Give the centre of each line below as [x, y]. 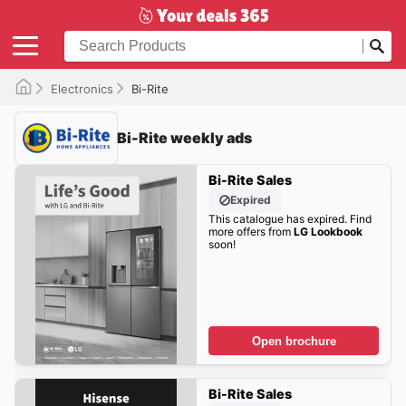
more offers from [251, 232]
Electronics [82, 88]
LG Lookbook [328, 232]
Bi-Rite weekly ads [184, 138]
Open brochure [294, 341]
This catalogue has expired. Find [290, 219]
